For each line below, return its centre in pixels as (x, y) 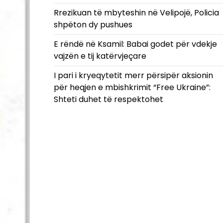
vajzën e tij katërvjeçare (100, 56)
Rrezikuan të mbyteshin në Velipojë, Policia (136, 13)
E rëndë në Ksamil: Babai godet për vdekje (135, 44)
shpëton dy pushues (93, 25)
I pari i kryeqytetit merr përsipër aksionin (133, 75)
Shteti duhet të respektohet (108, 99)
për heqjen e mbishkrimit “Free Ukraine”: (132, 87)
